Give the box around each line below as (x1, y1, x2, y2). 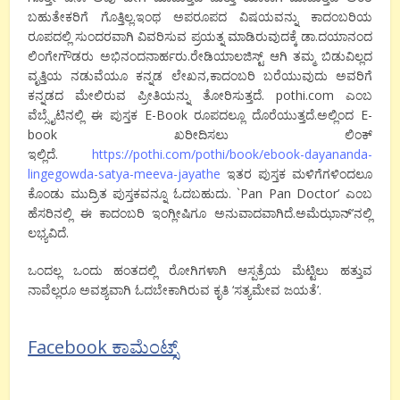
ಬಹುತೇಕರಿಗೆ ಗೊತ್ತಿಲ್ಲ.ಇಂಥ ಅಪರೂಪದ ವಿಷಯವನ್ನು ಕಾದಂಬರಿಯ (28, 7, 372, 25)
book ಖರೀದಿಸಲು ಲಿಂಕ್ (28, 125, 372, 143)
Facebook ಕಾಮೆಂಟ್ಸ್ (28, 334, 179, 359)
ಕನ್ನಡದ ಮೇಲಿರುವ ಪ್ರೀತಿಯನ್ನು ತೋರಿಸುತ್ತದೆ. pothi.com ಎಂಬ (28, 86, 372, 104)
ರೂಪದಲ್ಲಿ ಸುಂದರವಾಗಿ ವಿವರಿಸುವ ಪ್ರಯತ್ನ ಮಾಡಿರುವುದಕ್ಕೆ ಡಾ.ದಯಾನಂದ (28, 27, 372, 45)
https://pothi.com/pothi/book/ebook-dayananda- (91, 145, 372, 162)
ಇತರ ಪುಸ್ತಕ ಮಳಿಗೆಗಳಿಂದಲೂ (227, 164, 372, 182)
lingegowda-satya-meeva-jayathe (28, 164, 228, 182)
